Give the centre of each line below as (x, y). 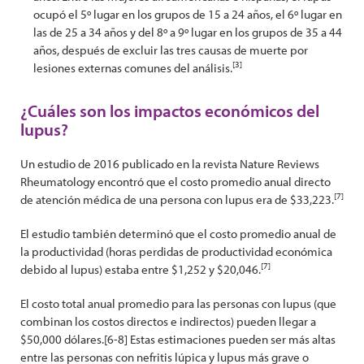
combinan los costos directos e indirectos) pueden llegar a (168, 321)
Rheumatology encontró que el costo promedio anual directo (175, 182)
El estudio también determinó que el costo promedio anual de (178, 234)
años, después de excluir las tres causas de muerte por (171, 50)
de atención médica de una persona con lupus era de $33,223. (177, 199)
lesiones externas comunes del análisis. (133, 68)
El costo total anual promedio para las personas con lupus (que (178, 303)
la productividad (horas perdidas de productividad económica (176, 251)
